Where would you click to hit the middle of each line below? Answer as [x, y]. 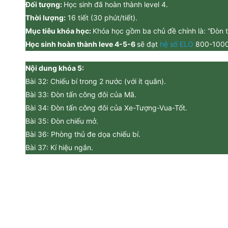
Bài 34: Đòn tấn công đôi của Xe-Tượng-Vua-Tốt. [106, 108]
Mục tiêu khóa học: [59, 31]
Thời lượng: [46, 18]
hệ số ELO [176, 44]
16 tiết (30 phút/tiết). [102, 18]
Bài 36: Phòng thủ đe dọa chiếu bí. [83, 134]
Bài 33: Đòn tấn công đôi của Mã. [81, 94]
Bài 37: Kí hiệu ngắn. [59, 147]
